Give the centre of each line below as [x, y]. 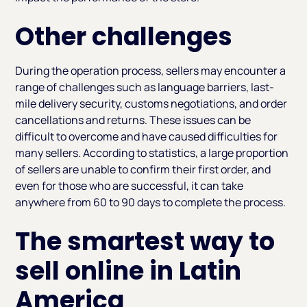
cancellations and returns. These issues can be [133, 120]
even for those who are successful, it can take [130, 186]
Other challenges [124, 37]
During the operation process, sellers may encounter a [151, 71]
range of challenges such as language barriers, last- [145, 87]
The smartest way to [145, 242]
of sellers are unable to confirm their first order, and [143, 170]
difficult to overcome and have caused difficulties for [147, 137]
